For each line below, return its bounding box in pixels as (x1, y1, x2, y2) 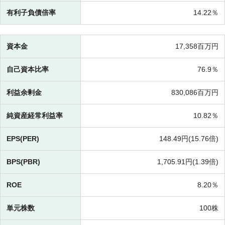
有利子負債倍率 (7, 9, 56, 17)
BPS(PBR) (7, 158, 40, 166)
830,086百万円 (171, 88, 218, 97)
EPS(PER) (7, 135, 39, 143)
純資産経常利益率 (7, 111, 63, 120)
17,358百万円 (175, 42, 218, 51)
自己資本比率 (7, 65, 49, 74)
